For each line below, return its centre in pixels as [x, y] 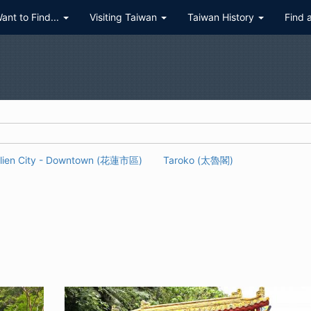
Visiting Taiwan [125, 17]
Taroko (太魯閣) [198, 160]
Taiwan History [222, 17]
